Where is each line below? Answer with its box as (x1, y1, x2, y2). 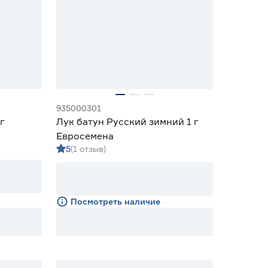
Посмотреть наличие (71, 196, 160, 206)
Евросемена (56, 130, 114, 142)
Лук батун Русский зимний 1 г (56, 115, 199, 127)
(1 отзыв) (71, 144, 106, 154)
